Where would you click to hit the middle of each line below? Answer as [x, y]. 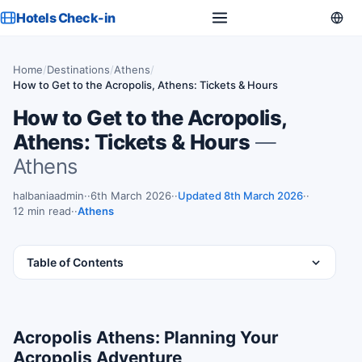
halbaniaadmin [48, 196]
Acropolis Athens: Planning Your [146, 338]
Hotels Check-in [66, 18]
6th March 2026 [131, 196]
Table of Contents [75, 262]
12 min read [42, 211]
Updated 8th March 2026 [240, 196]
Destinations [78, 69]
